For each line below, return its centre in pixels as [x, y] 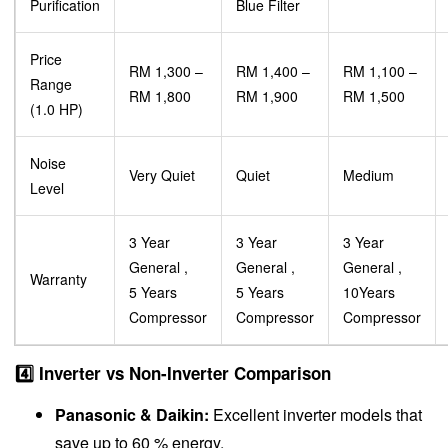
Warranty [58, 278]
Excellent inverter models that [315, 414]
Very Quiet [162, 174]
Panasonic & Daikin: [132, 414]
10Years [369, 291]
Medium [368, 174]
